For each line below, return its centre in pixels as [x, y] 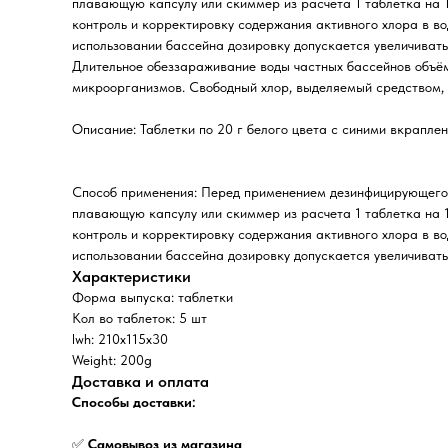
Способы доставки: [134, 402]
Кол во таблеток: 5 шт [139, 318]
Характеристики [131, 276]
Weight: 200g [112, 360]
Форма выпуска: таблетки [152, 297]
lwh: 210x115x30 [120, 339]
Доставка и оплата [140, 381]
